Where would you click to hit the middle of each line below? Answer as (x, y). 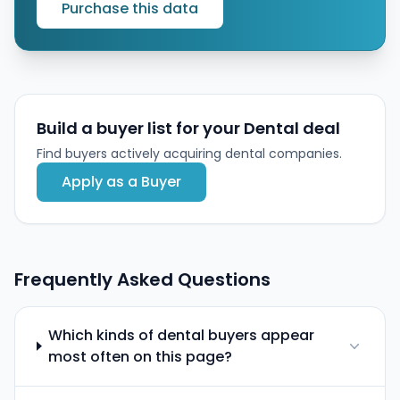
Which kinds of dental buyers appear (182, 335)
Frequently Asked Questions (142, 279)
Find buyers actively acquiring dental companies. (189, 153)
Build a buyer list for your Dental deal (188, 128)
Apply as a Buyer (121, 181)
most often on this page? (141, 356)
